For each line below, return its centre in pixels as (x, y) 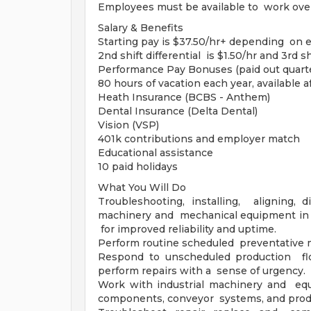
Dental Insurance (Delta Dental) (178, 111)
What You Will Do (142, 187)
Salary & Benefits (141, 28)
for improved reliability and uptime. (187, 229)
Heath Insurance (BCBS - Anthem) (184, 97)
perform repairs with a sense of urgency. (202, 271)
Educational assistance (155, 153)
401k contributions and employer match (199, 139)
